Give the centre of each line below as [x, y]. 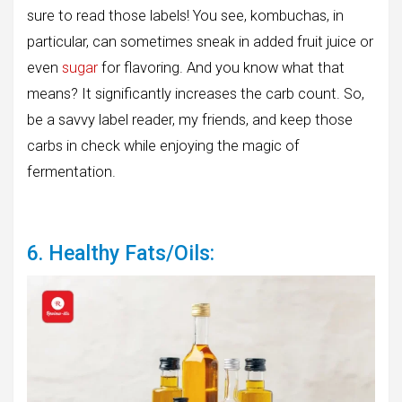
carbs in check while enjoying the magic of [163, 146]
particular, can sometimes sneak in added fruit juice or [200, 42]
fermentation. [71, 172]
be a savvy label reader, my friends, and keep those [190, 120]
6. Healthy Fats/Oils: [121, 254]
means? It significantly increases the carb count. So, [196, 94]
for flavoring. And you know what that [221, 68]
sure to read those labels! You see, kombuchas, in [185, 16]
